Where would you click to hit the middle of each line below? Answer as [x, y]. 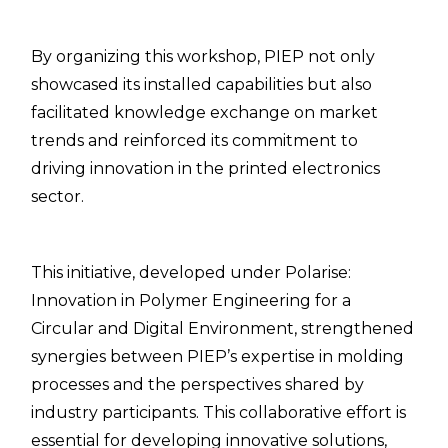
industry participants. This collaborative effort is [219, 413]
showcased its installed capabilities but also [202, 85]
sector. [58, 197]
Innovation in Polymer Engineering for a [191, 301]
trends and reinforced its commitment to [195, 141]
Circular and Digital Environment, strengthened [223, 329]
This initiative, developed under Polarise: [191, 273]
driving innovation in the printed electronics [206, 169]
